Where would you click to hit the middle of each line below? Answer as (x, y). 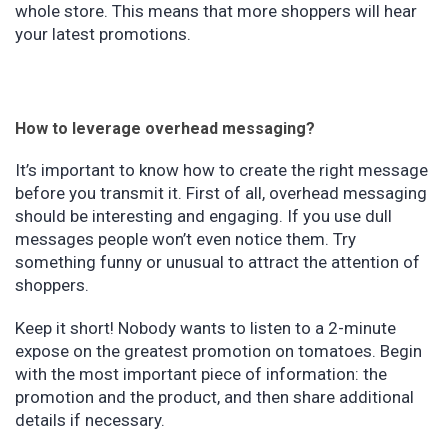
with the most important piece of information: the (201, 374)
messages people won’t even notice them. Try (185, 239)
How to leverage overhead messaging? (165, 128)
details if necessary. (92, 420)
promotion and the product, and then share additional (214, 397)
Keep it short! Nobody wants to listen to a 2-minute (205, 328)
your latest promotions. (105, 34)
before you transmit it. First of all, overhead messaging (221, 193)
